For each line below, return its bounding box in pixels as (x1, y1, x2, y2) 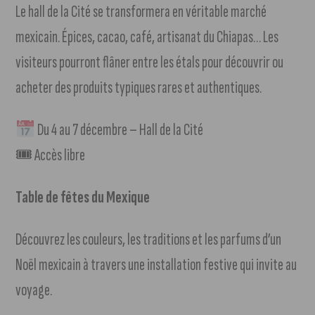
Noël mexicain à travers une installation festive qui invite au (15, 255, 297, 276)
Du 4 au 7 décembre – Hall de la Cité (34, 120, 203, 141)
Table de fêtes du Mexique (15, 187, 150, 208)
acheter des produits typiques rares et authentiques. (15, 77, 262, 98)
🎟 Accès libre (15, 145, 86, 166)
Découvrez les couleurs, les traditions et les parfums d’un (15, 229, 282, 250)
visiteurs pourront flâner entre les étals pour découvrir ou (15, 52, 284, 73)
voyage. (15, 280, 53, 301)
